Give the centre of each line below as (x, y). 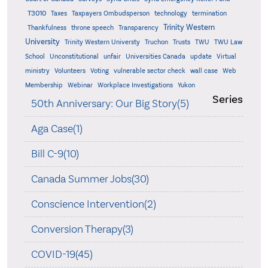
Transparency (138, 28)
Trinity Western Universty (102, 42)
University (42, 42)
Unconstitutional (74, 57)
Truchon (156, 42)
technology (170, 14)
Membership (44, 86)
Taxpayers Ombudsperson (110, 14)
